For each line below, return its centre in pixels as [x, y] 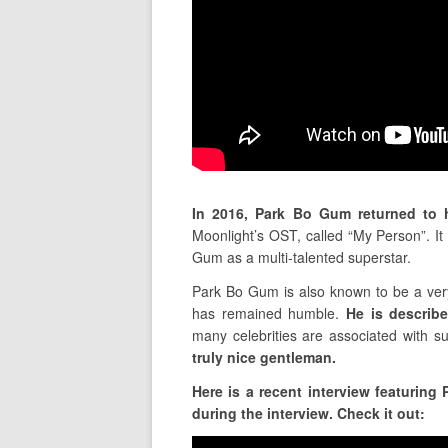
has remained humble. [269, 313]
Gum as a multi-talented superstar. [301, 257]
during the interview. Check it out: [308, 413]
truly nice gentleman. [264, 357]
